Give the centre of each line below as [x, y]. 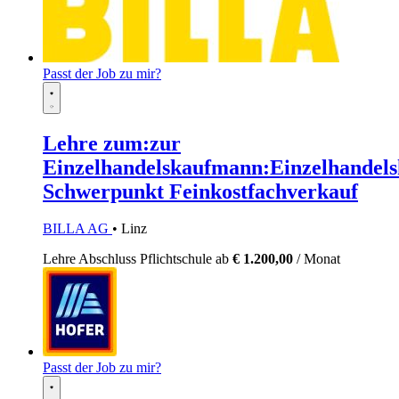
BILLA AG [77, 229]
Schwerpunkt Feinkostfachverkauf [200, 191]
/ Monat [317, 259]
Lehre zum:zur [112, 143]
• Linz [130, 229]
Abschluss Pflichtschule [147, 259]
